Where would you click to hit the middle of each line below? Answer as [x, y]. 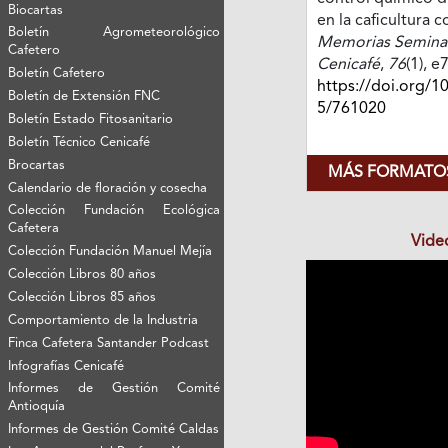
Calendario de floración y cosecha [108, 188]
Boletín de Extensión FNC [84, 96]
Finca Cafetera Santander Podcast [109, 343]
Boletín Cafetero [57, 73]
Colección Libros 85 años [82, 297]
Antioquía [37, 406]
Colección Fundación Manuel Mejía [110, 251]
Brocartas [37, 165]
